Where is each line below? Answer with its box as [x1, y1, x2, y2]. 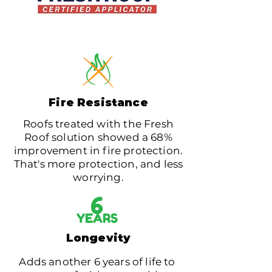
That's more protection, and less [13, 158, 183, 170]
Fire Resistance [49, 96, 148, 109]
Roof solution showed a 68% [24, 131, 172, 143]
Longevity [66, 231, 131, 245]
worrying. [73, 171, 124, 183]
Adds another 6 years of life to [19, 256, 175, 268]
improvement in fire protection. [13, 144, 183, 157]
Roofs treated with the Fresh [23, 118, 174, 130]
